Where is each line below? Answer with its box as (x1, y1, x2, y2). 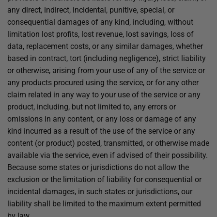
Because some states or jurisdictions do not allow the (7, 163, 189, 172)
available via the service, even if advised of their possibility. (7, 151, 208, 160)
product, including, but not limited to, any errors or (7, 102, 176, 111)
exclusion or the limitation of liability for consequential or (7, 175, 201, 184)
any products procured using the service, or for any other (7, 78, 199, 87)
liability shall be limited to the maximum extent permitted (7, 199, 201, 208)
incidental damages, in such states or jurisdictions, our (7, 187, 192, 196)
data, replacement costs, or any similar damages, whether (7, 42, 203, 51)
